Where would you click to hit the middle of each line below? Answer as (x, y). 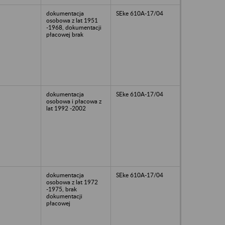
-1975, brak (62, 189)
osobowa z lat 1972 (72, 182)
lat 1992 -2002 (66, 108)
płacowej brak (65, 34)
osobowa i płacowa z (74, 101)
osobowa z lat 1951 (72, 20)
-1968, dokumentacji (74, 27)
